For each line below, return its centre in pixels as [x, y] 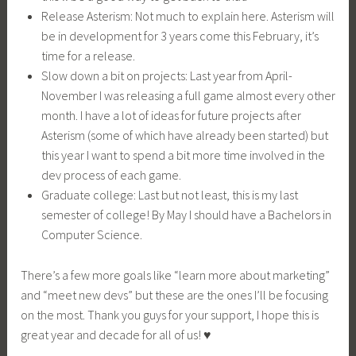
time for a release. [88, 56]
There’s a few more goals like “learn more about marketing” [176, 275]
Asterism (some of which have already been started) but [184, 135]
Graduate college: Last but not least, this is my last [169, 195]
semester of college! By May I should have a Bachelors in [186, 215]
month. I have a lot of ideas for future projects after [171, 116]
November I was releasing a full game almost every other [188, 96]
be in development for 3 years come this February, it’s [180, 36]
